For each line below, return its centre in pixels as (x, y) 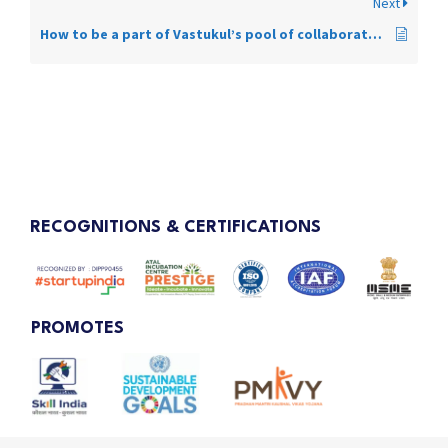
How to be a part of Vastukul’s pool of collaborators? (375, 33)
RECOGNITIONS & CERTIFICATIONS (175, 227)
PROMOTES (77, 329)
